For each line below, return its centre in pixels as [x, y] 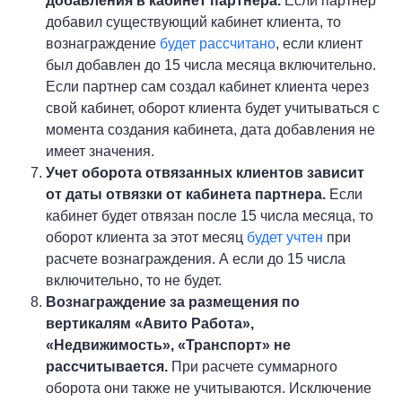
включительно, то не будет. [134, 280]
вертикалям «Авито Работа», [150, 323]
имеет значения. [100, 151]
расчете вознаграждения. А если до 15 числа [196, 259]
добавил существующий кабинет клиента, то [194, 22]
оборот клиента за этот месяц [147, 237]
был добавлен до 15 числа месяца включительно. [211, 65]
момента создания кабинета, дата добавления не [211, 130]
